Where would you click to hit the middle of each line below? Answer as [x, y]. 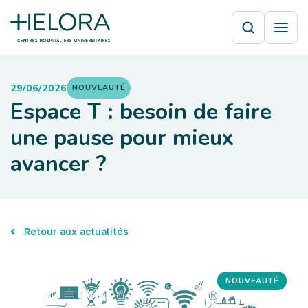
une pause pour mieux [122, 138]
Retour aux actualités [76, 231]
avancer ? [58, 164]
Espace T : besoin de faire [141, 112]
